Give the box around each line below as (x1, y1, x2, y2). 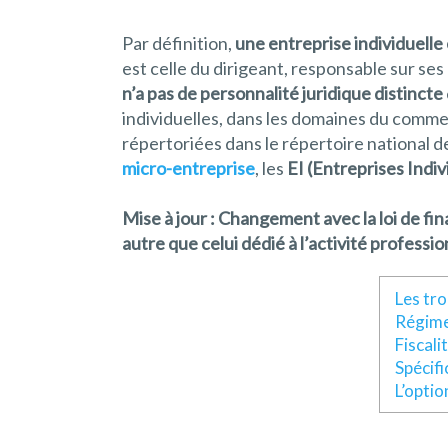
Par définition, (122, 32, 232, 54)
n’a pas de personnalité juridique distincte (122, 82, 443, 104)
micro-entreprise (122, 157, 255, 179)
